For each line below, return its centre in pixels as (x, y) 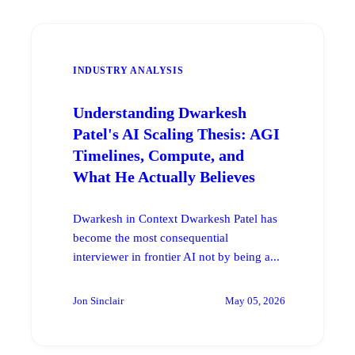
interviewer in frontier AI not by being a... (176, 256)
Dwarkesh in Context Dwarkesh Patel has (175, 218)
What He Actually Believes (164, 176)
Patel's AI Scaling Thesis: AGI (176, 134)
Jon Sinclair (98, 300)
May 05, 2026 (255, 300)
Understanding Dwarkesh (160, 112)
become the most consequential (151, 237)
